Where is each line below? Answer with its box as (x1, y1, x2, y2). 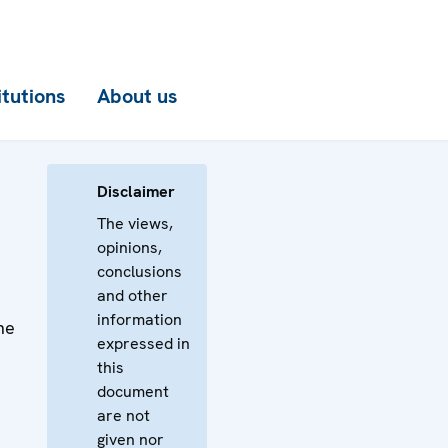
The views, (97, 213, 173, 234)
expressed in (97, 333, 190, 354)
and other (97, 285, 168, 306)
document (97, 381, 169, 402)
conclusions (97, 261, 182, 282)
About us (97, 83, 177, 109)
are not (97, 405, 150, 426)
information (97, 309, 182, 330)
